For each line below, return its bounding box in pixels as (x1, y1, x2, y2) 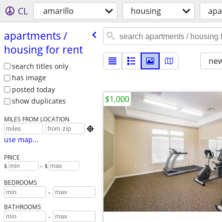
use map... (3, 135, 39, 145)
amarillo (43, 5, 74, 16)
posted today (11, 84, 55, 94)
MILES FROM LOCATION (3, 115, 69, 123)
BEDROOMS (3, 178, 37, 187)
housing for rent (3, 42, 83, 56)
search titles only (11, 61, 68, 71)
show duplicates (11, 96, 66, 106)
